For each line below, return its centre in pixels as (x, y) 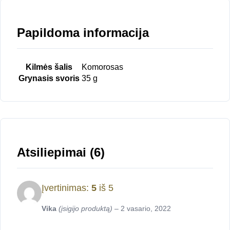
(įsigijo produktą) (85, 209)
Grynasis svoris (49, 79)
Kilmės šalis (49, 67)
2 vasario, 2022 (146, 209)
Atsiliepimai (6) (61, 152)
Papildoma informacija (83, 33)
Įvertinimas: (66, 188)
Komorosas (102, 67)
